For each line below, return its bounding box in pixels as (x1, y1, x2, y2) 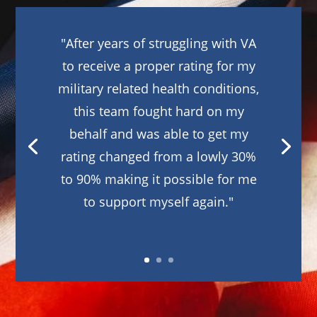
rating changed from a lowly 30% (61, 148, 256, 166)
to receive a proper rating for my (62, 57, 255, 75)
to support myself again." (83, 193, 234, 211)
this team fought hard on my (73, 103, 244, 120)
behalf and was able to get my (69, 125, 248, 143)
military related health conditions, (58, 80, 259, 98)
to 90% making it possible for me (60, 171, 257, 188)
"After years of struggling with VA (61, 35, 256, 52)
